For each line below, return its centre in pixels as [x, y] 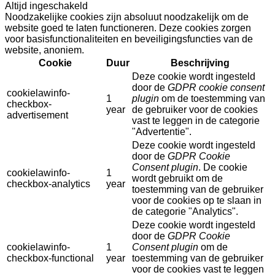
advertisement [37, 115]
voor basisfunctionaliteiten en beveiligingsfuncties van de [129, 39]
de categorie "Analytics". [185, 212]
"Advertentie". [162, 132]
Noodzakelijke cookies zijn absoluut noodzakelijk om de [127, 17]
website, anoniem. [45, 50]
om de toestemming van [212, 99]
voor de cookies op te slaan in [197, 201]
